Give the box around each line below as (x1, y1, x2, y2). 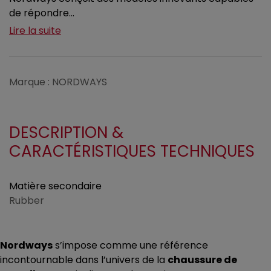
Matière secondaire (9, 179, 102, 194)
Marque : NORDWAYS (9, 75, 107, 90)
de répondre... (9, 6, 74, 21)
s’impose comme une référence (53, 238, 208, 253)
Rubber (9, 194, 44, 208)
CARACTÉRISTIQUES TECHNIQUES (9, 140, 255, 163)
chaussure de (168, 253, 237, 267)
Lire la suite (9, 24, 61, 38)
